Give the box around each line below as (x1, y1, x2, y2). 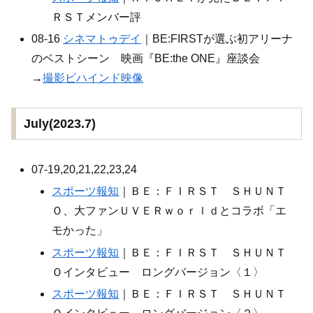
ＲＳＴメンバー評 (52, 10, 142, 23)
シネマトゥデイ (63, 32, 142, 45)
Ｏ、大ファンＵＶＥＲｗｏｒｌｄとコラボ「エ (52, 205, 287, 217)
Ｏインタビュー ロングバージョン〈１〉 (52, 265, 265, 278)
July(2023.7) (23, 117, 96, 131)
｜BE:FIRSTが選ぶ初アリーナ (141, 32, 293, 45)
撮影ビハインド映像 (43, 71, 144, 84)
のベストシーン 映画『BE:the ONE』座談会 (31, 52, 261, 64)
